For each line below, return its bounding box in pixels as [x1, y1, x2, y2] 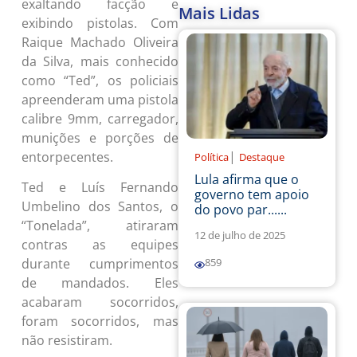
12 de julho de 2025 [194, 228, 285, 243]
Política [194, 150, 229, 165]
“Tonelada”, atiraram [21, 217, 178, 235]
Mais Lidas [178, 2, 260, 24]
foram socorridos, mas [21, 312, 178, 331]
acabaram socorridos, [21, 293, 178, 312]
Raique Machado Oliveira [21, 33, 178, 51]
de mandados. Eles [21, 274, 178, 292]
